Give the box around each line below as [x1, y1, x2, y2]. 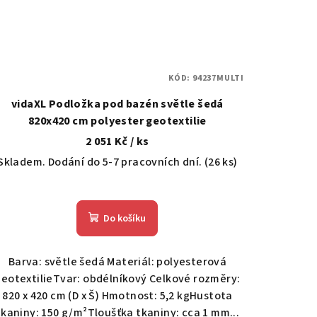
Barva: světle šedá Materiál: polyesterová [8, 253, 227, 270]
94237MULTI [192, 71, 244, 84]
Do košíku [103, 211, 146, 226]
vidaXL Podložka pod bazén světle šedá [11, 96, 224, 112]
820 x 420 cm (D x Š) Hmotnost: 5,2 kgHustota [2, 287, 233, 304]
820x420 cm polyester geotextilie [28, 113, 207, 129]
